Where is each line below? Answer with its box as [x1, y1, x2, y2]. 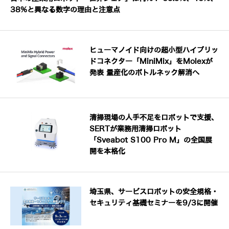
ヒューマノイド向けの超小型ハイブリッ [89, 46, 219, 54]
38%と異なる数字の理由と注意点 [10, 6, 120, 14]
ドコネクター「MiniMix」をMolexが [89, 57, 213, 65]
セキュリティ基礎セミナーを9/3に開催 [89, 199, 218, 208]
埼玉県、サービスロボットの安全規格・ [89, 188, 219, 196]
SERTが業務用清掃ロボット [89, 125, 182, 133]
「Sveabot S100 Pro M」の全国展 [89, 136, 213, 145]
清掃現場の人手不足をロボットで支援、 [89, 114, 219, 122]
